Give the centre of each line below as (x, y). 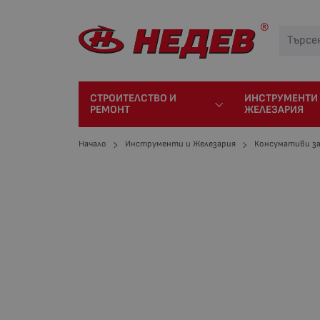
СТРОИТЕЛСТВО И (134, 98)
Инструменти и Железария (181, 144)
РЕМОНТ (110, 109)
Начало (93, 144)
